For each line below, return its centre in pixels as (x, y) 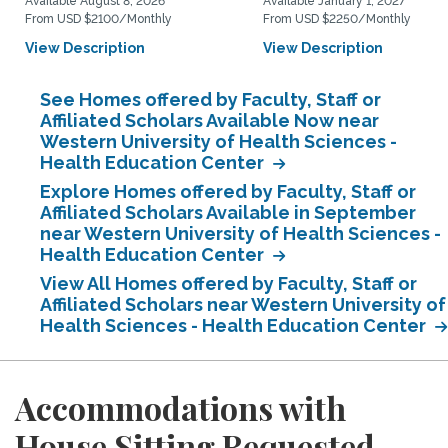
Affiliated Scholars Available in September (228, 212)
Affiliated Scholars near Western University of (243, 304)
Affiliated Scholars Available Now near (209, 120)
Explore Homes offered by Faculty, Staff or (228, 191)
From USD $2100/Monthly (98, 19)
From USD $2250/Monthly (337, 19)
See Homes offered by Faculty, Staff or (210, 99)
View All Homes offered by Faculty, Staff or (228, 283)
